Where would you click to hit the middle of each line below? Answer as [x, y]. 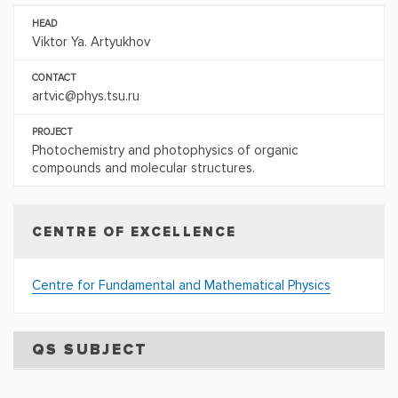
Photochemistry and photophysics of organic [165, 150]
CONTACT [54, 78]
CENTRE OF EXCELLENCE [134, 232]
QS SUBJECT [90, 350]
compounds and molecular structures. [143, 168]
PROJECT [52, 132]
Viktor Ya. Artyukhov [91, 42]
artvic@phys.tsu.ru [86, 96]
